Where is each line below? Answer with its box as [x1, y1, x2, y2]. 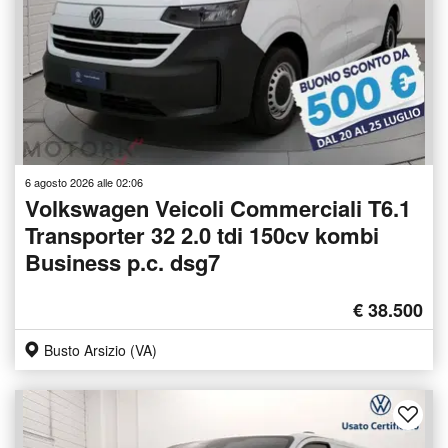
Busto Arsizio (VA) [44, 339, 157, 360]
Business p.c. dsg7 [25, 245, 220, 278]
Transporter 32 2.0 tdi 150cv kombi [25, 218, 379, 251]
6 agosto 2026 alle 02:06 [25, 173, 143, 190]
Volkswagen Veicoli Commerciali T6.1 [25, 191, 411, 224]
